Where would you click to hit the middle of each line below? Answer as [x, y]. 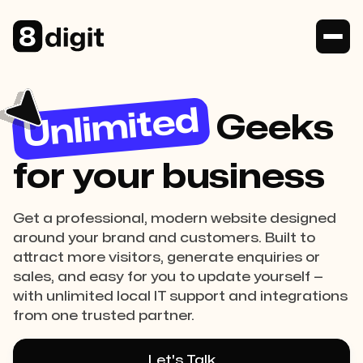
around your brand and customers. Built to [164, 238]
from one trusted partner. [104, 316]
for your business [169, 177]
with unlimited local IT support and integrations [180, 297]
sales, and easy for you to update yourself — [168, 277]
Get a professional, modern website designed [175, 219]
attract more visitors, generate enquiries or [167, 258]
